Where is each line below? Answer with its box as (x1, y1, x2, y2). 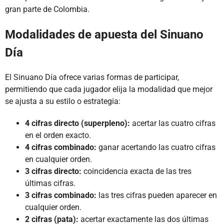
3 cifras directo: (25, 166, 81, 176)
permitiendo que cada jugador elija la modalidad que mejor (5, 84, 212, 94)
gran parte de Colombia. (5, 4, 89, 14)
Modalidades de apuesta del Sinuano (5, 27, 203, 42)
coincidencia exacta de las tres (81, 166, 191, 176)
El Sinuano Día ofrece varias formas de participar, (5, 72, 179, 82)
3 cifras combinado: (25, 190, 96, 200)
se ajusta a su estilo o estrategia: (5, 96, 120, 106)
